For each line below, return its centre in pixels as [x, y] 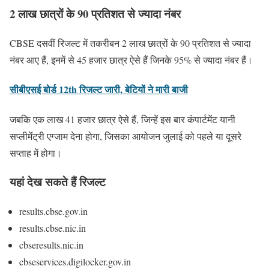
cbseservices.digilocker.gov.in [75, 261]
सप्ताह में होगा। [36, 153]
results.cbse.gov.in [53, 211]
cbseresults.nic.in [51, 244]
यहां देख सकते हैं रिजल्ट [58, 182]
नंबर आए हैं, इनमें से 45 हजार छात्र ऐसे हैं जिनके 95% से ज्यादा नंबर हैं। [131, 59]
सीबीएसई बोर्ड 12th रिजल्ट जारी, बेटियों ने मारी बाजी [99, 89]
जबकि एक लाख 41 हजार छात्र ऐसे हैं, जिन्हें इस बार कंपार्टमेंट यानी [122, 119]
